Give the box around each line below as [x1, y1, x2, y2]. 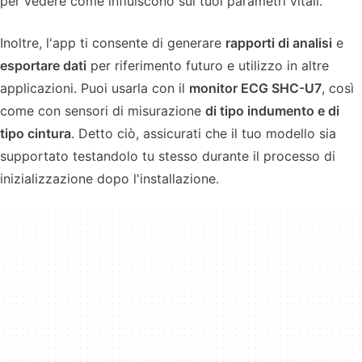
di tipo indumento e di [205, 103, 339, 119]
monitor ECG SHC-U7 [189, 80, 322, 96]
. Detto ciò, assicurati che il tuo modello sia [71, 125, 336, 141]
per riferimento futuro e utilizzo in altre [86, 57, 329, 74]
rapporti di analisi [225, 35, 332, 51]
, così [322, 80, 354, 96]
